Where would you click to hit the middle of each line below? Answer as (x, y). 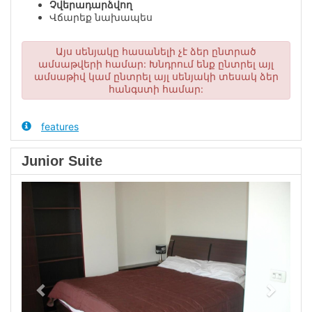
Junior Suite (62, 161)
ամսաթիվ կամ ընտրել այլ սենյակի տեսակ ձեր (156, 76)
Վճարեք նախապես (101, 17)
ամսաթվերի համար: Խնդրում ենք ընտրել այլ (156, 64)
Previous (69, 187)
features (60, 126)
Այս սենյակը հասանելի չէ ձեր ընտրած (156, 51)
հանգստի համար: (156, 89)
